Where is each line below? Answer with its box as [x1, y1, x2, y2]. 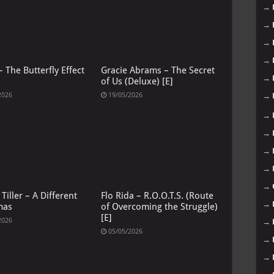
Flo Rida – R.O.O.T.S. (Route [100, 190, 213, 201]
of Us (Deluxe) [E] [100, 76, 173, 87]
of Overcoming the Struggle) [100, 201, 218, 212]
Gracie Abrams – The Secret [100, 65, 215, 76]
